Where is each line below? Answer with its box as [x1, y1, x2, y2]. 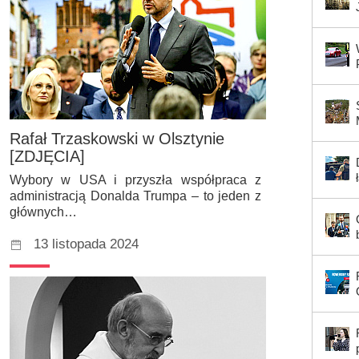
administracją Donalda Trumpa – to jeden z [10, 189, 261, 204]
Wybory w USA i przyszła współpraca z [10, 173, 261, 188]
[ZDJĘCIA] [10, 147, 85, 166]
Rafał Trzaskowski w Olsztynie [10, 130, 224, 148]
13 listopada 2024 [34, 236, 139, 252]
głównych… [10, 205, 77, 220]
